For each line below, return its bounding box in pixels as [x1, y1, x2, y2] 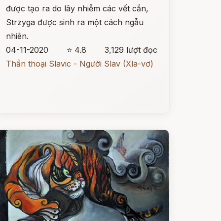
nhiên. [5, 31, 29, 41]
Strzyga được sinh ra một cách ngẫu [5, 17, 144, 27]
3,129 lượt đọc [104, 45, 157, 55]
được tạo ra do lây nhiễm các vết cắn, [5, 3, 148, 13]
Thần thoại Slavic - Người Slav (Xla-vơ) [5, 59, 153, 69]
